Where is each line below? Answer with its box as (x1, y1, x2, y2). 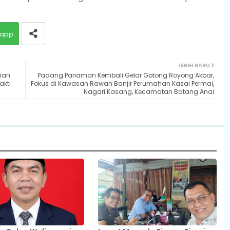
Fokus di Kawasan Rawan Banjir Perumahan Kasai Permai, (30, 79, 214, 88)
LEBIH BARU (178, 61, 210, 69)
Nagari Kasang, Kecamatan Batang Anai (83, 87, 214, 96)
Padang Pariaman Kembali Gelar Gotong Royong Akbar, (37, 70, 214, 80)
